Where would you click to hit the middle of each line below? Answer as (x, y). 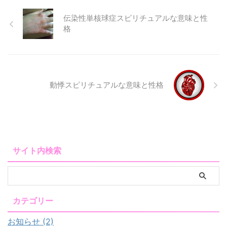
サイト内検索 (37, 151)
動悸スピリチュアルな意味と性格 (107, 85)
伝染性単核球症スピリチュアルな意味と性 (136, 18)
